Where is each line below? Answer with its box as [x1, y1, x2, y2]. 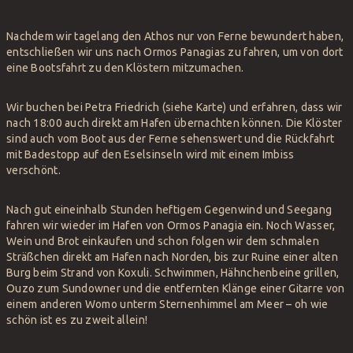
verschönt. [6, 164, 61, 177]
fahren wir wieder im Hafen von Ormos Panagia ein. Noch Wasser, [6, 219, 336, 232]
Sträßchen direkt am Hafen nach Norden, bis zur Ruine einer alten [6, 251, 338, 264]
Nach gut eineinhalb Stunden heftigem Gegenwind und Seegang [6, 203, 333, 217]
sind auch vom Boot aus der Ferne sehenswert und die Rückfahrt [6, 132, 335, 146]
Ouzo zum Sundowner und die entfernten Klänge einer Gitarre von [6, 282, 345, 295]
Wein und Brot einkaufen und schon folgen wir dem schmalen [6, 235, 319, 248]
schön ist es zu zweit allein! [6, 314, 148, 327]
